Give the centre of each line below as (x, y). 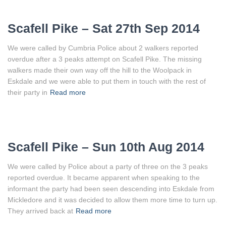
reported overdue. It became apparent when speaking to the (104, 177)
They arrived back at (40, 211)
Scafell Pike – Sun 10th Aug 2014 (106, 147)
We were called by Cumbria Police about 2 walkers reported (103, 48)
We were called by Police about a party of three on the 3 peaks (108, 166)
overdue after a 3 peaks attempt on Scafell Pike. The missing (105, 59)
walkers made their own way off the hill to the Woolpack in (100, 70)
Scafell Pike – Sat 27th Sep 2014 (104, 28)
